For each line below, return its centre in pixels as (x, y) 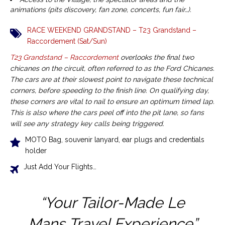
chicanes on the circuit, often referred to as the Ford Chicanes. (112, 69)
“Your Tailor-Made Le (113, 203)
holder (36, 151)
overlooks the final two (156, 58)
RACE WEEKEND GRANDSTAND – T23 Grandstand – (112, 30)
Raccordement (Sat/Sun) (67, 41)
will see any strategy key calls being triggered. (87, 124)
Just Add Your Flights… (60, 167)
